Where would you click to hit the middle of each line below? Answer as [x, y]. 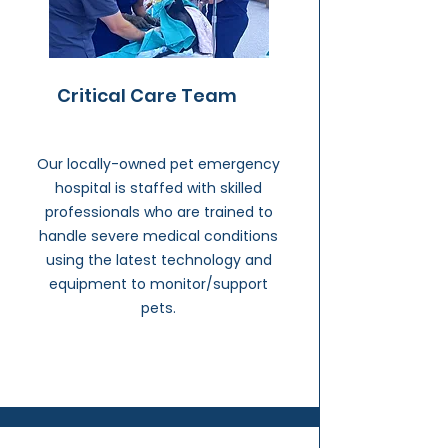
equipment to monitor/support [158, 284]
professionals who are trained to [158, 212]
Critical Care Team [147, 95]
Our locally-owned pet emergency [158, 164]
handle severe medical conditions [158, 236]
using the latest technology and [158, 260]
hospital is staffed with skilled [158, 188]
